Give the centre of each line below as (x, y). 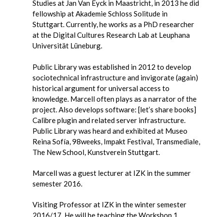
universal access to (139, 88)
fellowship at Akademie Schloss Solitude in (100, 14)
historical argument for (71, 88)
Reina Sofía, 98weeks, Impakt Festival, (94, 141)
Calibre (45, 120)
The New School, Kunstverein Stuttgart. (96, 152)
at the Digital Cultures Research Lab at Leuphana (111, 35)
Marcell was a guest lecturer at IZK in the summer (112, 173)
